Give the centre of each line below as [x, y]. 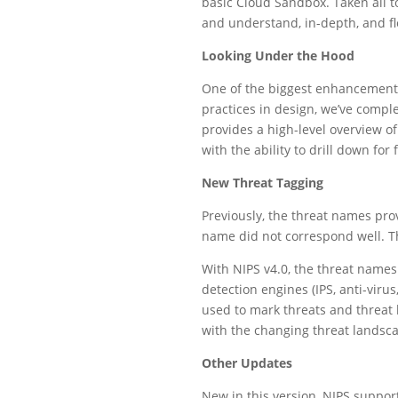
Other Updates [247, 362]
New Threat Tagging [263, 182]
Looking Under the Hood [278, 55]
